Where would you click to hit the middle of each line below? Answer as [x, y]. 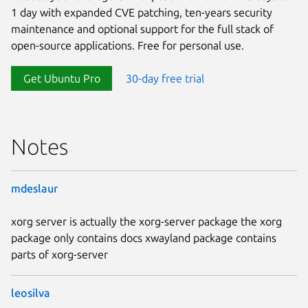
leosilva [31, 293]
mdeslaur [34, 188]
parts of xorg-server [59, 254]
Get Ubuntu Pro [62, 78]
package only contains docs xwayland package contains [144, 238]
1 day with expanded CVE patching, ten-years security [142, 12]
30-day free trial [165, 78]
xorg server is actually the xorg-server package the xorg [146, 221]
